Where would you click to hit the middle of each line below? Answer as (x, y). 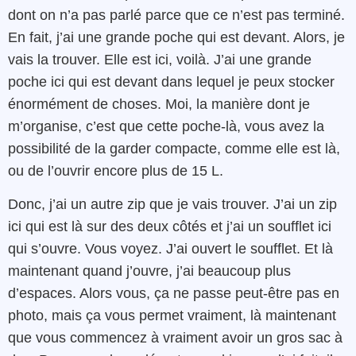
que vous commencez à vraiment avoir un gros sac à (175, 338)
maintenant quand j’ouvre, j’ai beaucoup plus (149, 271)
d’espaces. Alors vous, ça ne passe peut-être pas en (174, 294)
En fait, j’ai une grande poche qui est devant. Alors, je (176, 38)
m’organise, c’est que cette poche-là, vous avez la (166, 127)
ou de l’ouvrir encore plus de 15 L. (116, 171)
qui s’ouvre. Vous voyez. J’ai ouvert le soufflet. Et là (170, 249)
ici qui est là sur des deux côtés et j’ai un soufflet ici (170, 227)
